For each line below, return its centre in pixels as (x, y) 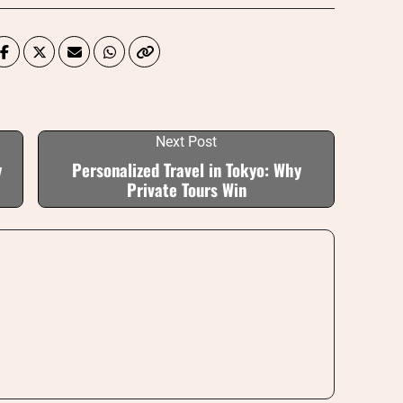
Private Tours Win (186, 189)
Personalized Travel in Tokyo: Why (186, 170)
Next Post (186, 142)
